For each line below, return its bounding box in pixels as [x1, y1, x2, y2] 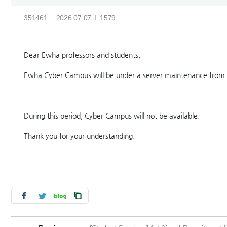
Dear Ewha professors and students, [24, 51, 140, 59]
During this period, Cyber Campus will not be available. [24, 111, 202, 120]
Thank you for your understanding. [24, 132, 137, 140]
